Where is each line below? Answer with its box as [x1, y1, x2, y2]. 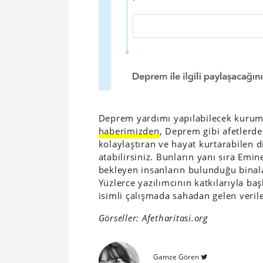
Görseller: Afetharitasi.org [98, 211, 208, 224]
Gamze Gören [153, 251, 199, 262]
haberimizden [98, 124, 160, 137]
